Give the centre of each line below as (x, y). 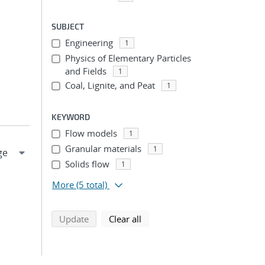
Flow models (91, 133)
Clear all (125, 219)
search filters (167, 218)
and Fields (85, 71)
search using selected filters (144, 218)
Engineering (89, 43)
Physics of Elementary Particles (128, 58)
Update (74, 219)
